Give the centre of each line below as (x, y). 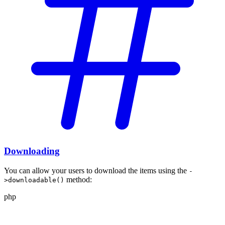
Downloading (32, 151)
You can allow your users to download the (72, 170)
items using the (164, 170)
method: (78, 179)
